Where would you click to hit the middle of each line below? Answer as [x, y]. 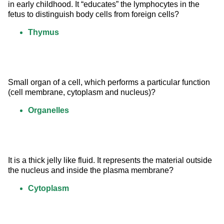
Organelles [48, 110]
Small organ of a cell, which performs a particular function [110, 82]
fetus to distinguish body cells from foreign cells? [93, 14]
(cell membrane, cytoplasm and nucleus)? [82, 92]
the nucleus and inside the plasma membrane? [91, 170]
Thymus [43, 32]
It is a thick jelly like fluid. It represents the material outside [111, 160]
